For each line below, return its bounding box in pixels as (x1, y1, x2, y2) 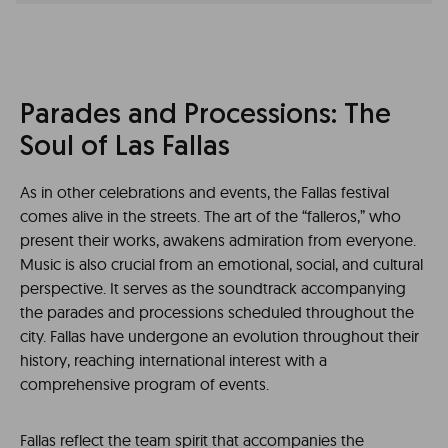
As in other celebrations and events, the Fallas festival (20, 182, 389, 202)
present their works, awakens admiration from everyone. (20, 230, 416, 250)
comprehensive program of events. (20, 374, 269, 394)
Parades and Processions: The (20, 102, 391, 130)
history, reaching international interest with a (20, 350, 327, 370)
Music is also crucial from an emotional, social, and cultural (20, 254, 423, 274)
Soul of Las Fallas (20, 134, 230, 162)
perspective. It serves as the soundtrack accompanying (20, 278, 406, 298)
